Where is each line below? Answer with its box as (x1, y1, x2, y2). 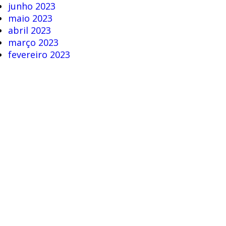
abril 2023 (8, 24, 51, 37)
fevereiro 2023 (8, 48, 70, 61)
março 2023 (8, 36, 59, 49)
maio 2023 (8, 12, 52, 25)
